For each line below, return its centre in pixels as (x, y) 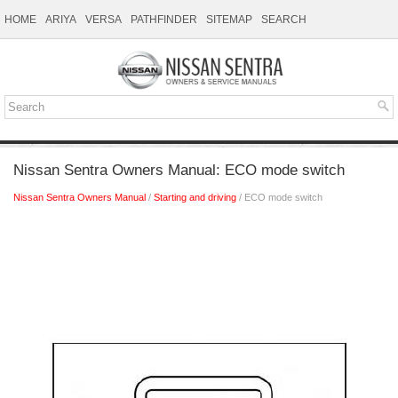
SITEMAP (229, 20)
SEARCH (284, 20)
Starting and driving (195, 198)
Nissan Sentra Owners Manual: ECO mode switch (179, 171)
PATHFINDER (164, 20)
